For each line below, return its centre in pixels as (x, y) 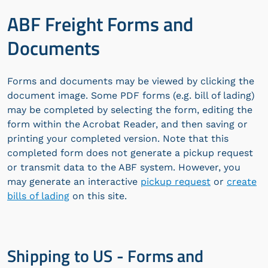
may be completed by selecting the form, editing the (130, 110)
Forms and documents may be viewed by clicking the (131, 81)
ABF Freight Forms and (100, 24)
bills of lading (38, 196)
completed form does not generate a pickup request (130, 153)
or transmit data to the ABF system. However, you (124, 167)
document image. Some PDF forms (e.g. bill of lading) (131, 95)
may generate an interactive (74, 182)
